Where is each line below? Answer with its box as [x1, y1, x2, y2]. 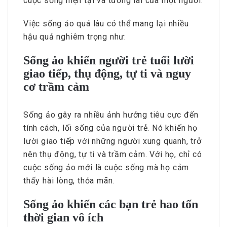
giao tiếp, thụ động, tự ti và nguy [23, 67, 191, 81]
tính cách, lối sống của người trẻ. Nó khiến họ [23, 123, 198, 133]
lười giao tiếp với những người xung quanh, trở [23, 136, 202, 146]
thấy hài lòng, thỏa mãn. [23, 176, 115, 186]
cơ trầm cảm [23, 80, 89, 94]
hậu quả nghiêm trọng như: [23, 32, 127, 42]
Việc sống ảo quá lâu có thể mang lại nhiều [23, 19, 189, 29]
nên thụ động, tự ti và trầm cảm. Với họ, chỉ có [23, 149, 202, 160]
